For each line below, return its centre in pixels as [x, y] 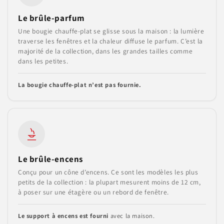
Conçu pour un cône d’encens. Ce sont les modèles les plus [108, 172]
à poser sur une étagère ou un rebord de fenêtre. [93, 192]
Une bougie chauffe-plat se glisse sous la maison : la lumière [111, 31]
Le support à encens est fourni [63, 216]
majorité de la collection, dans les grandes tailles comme [105, 51]
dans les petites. [43, 61]
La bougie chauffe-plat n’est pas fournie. [80, 85]
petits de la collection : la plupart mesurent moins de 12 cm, [109, 182]
